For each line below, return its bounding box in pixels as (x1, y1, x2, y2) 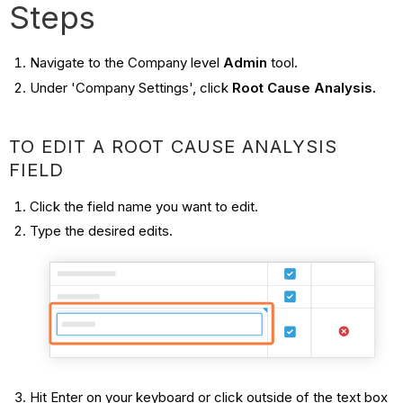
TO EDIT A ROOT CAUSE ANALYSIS (9, 135, 338, 157)
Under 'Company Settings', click (29, 78, 232, 96)
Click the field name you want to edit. (29, 197, 262, 215)
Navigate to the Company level (29, 53, 223, 71)
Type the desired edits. (29, 222, 173, 240)
